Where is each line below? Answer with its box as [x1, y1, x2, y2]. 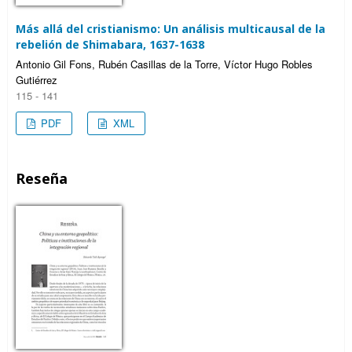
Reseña [16, 168, 68, 188]
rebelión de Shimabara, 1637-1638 [16, 36, 204, 52]
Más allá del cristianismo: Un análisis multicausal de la [16, 20, 325, 36]
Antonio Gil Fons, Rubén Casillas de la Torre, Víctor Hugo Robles [16, 56, 313, 71]
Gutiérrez [16, 71, 57, 87]
